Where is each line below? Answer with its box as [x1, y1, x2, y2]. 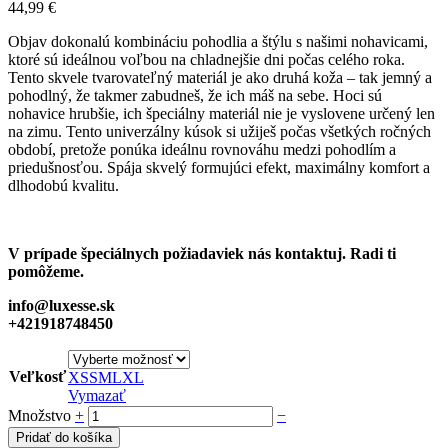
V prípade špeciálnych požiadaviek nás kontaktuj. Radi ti [8, 244, 396, 262]
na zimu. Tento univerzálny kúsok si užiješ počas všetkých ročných [8, 122, 431, 140]
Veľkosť [9, 367, 66, 385]
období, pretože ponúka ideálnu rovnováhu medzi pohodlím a [8, 140, 396, 158]
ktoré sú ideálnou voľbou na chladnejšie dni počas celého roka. [8, 50, 405, 68]
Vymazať [68, 386, 126, 404]
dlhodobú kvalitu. [8, 176, 119, 194]
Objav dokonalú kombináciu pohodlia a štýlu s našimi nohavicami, [8, 32, 428, 50]
